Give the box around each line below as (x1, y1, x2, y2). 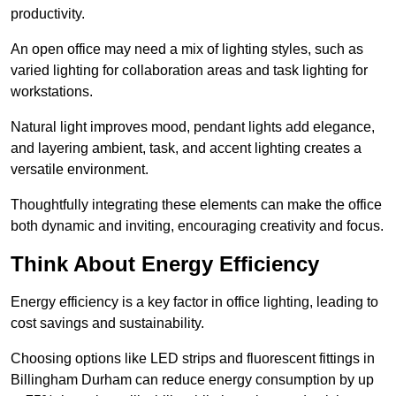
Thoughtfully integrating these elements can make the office (11, 197, 382, 213)
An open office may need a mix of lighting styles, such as (11, 42, 363, 57)
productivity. (11, 6, 85, 22)
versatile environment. (11, 162, 148, 178)
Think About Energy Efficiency (11, 252, 319, 277)
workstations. (11, 84, 93, 100)
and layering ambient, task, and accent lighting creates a (11, 141, 362, 156)
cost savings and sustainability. (11, 316, 204, 331)
